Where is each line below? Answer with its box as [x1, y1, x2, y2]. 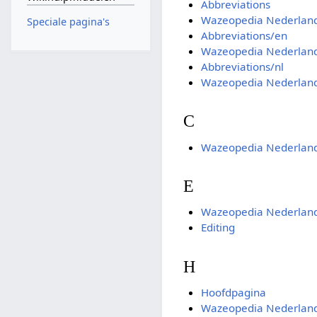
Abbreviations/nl [200, 59, 284, 74]
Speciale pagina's [26, 14, 110, 28]
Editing [200, 220, 235, 235]
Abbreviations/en [200, 28, 287, 43]
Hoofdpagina [200, 284, 266, 299]
